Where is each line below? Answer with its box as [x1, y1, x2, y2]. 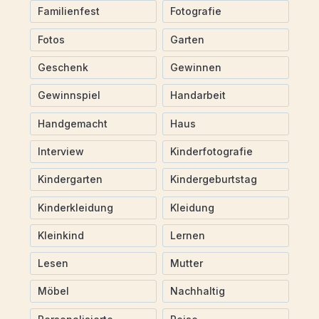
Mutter [169, 257, 203, 270]
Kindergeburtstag [169, 173, 257, 186]
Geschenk [37, 61, 88, 74]
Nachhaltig [169, 285, 225, 298]
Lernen [169, 229, 205, 241]
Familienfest [37, 5, 100, 18]
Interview [37, 145, 84, 157]
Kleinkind [37, 229, 84, 241]
